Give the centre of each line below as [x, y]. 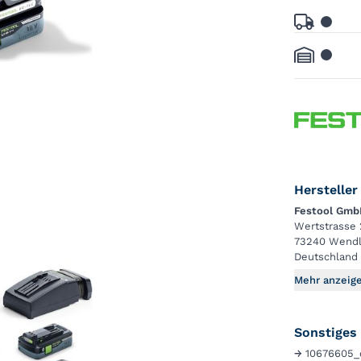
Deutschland [326, 257]
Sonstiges [326, 332]
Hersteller [326, 190]
